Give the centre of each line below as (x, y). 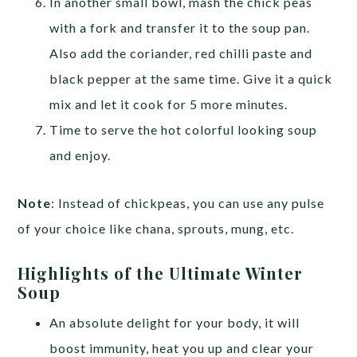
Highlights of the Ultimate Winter (161, 273)
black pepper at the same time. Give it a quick (191, 79)
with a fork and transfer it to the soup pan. (180, 28)
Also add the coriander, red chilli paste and (181, 53)
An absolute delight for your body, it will (175, 323)
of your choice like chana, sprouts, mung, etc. (158, 229)
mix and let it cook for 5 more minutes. (169, 104)
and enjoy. (80, 155)
